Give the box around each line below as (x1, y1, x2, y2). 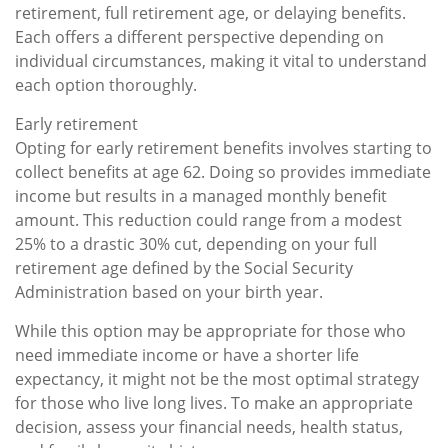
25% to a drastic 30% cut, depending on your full (15, 232, 377, 255)
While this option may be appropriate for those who (15, 319, 406, 342)
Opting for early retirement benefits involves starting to (15, 136, 432, 159)
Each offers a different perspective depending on (15, 25, 384, 48)
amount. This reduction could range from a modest (15, 208, 402, 231)
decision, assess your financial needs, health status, (15, 415, 403, 438)
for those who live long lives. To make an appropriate (15, 391, 413, 414)
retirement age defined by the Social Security (15, 256, 353, 279)
